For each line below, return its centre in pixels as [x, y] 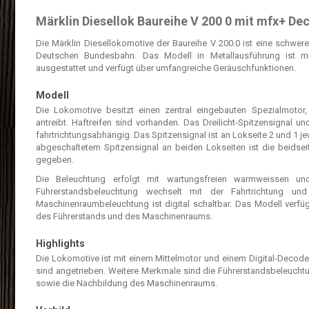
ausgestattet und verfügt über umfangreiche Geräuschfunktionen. [166, 68]
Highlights [60, 244]
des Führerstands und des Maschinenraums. [124, 217]
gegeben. [55, 160]
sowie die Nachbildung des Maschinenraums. [127, 283]
